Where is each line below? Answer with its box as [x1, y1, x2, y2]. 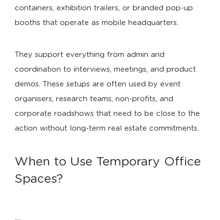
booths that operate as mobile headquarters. [15, 19, 178, 27]
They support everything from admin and [15, 51, 165, 58]
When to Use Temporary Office [15, 156, 201, 168]
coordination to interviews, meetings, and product [15, 66, 196, 73]
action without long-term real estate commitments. [15, 125, 199, 132]
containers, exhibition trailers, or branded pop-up [15, 4, 193, 12]
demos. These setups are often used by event [15, 81, 181, 88]
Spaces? [15, 173, 63, 185]
